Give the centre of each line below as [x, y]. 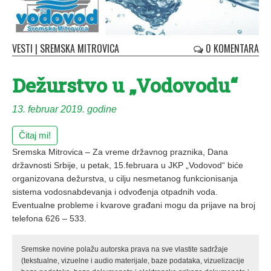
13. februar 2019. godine [64, 109]
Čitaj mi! [35, 135]
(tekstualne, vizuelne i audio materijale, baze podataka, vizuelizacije [133, 260]
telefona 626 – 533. [49, 218]
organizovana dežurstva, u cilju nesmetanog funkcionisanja [125, 178]
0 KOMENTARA [231, 48]
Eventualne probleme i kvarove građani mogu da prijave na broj [134, 205]
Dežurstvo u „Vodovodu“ [125, 85]
